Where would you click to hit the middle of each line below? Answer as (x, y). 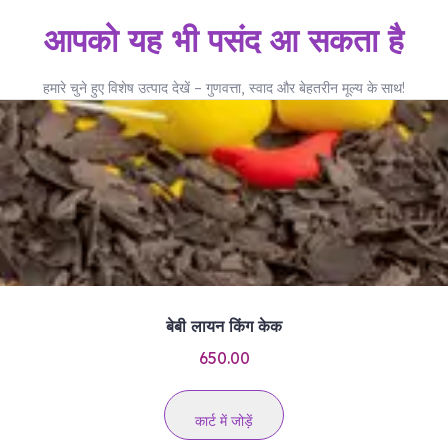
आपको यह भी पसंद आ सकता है (224, 40)
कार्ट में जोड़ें (224, 421)
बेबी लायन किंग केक (224, 326)
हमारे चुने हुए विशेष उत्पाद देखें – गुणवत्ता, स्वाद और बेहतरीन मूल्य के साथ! (224, 88)
